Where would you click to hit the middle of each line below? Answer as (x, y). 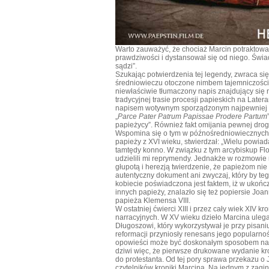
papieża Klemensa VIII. (153, 200)
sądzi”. (126, 66)
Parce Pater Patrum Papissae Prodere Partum (192, 116)
